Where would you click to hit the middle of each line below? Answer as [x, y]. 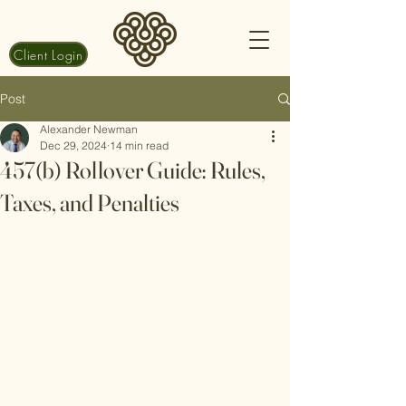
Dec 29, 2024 [73, 145]
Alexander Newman [89, 129]
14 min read [139, 145]
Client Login [48, 54]
